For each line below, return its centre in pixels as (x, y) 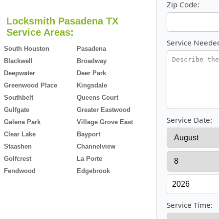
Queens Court (98, 98)
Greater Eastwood (104, 110)
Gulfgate (17, 110)
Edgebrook (93, 171)
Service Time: (190, 205)
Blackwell (18, 61)
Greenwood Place (31, 85)
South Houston (27, 49)
